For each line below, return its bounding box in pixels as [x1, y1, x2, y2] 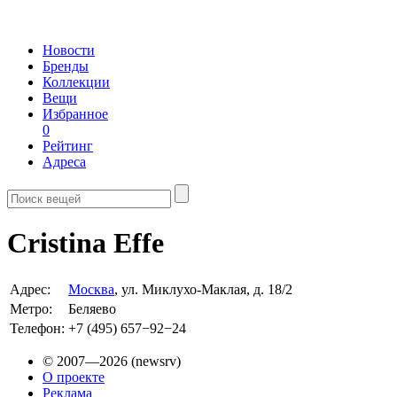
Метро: [10, 300, 52, 316]
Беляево [68, 300, 116, 316]
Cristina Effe [7, 227, 164, 260]
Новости [43, 43, 95, 58]
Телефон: [10, 320, 65, 336]
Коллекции [43, 74, 110, 90]
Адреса [43, 154, 86, 169]
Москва [68, 281, 114, 297]
